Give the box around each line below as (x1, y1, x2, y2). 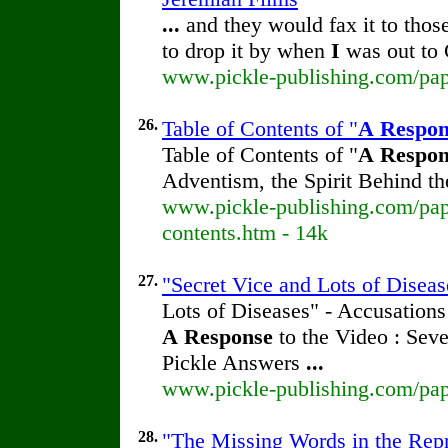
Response (184, 324, 273, 349)
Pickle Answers (162, 350, 306, 375)
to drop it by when (162, 38, 331, 63)
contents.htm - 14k (162, 220, 328, 245)
